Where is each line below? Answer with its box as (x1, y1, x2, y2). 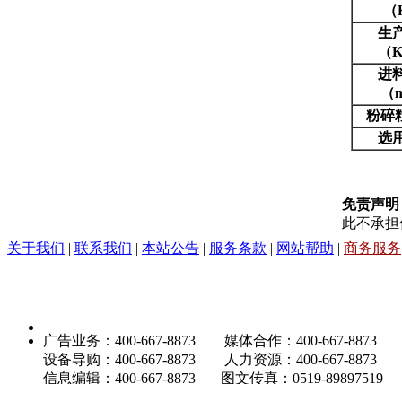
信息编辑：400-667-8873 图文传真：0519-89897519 (43, 371, 383, 386)
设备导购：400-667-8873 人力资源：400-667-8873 (43, 352, 377, 367)
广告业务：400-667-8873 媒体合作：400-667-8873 (43, 333, 377, 348)
